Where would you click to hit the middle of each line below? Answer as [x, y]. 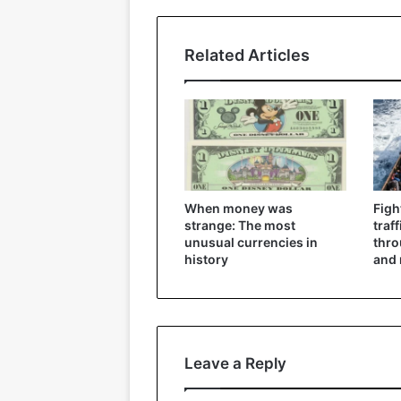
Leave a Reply [235, 363]
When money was [239, 208]
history [206, 259]
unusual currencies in [251, 242]
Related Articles [247, 55]
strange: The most [240, 225]
